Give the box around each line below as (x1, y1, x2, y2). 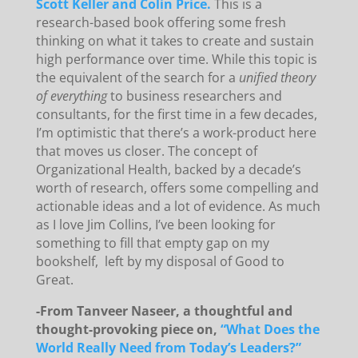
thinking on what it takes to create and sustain (35, 32, 314, 50)
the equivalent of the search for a (35, 69, 239, 87)
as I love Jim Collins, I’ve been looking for (35, 216, 276, 234)
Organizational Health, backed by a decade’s (35, 161, 301, 179)
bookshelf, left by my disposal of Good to (35, 253, 284, 271)
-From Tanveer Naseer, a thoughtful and (35, 302, 292, 320)
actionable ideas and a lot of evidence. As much (35, 197, 320, 216)
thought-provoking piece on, (35, 320, 221, 339)
